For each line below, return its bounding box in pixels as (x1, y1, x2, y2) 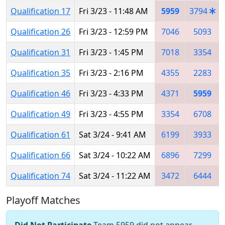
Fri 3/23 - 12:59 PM (79, 26, 148, 37)
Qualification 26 (11, 26, 70, 37)
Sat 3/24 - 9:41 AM (79, 129, 146, 140)
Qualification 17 (11, 5, 70, 17)
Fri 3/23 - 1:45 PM (79, 46, 144, 58)
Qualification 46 (11, 87, 70, 99)
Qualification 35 (11, 67, 70, 78)
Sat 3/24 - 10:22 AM (79, 149, 151, 161)
